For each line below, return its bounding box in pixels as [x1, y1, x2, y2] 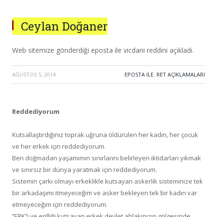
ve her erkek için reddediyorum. [12, 142, 106, 151]
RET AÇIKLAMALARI [156, 71, 205, 78]
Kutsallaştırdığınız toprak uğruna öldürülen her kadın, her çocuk [12, 130, 198, 139]
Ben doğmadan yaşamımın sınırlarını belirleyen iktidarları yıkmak [12, 154, 201, 163]
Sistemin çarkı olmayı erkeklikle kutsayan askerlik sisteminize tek [12, 177, 203, 186]
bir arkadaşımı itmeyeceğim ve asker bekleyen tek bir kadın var [12, 188, 197, 198]
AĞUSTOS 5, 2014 [12, 71, 56, 78]
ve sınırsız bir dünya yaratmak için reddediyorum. [12, 165, 157, 174]
